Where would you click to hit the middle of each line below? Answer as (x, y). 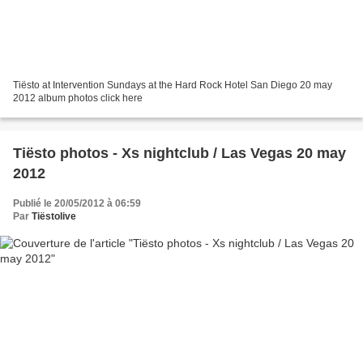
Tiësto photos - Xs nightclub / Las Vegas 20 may (179, 154)
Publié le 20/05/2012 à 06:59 (77, 204)
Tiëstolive (54, 217)
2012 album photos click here (78, 98)
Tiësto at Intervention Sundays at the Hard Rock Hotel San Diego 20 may (173, 85)
